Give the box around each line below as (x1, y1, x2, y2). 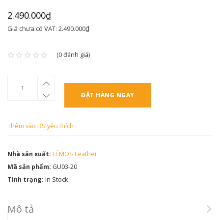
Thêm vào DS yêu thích (7, 122, 74, 131)
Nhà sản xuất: (7, 150, 51, 159)
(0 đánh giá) (56, 51, 90, 59)
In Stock (44, 175, 68, 184)
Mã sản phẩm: (7, 163, 51, 171)
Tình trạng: (7, 175, 44, 184)
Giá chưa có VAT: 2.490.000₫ (7, 24, 89, 33)
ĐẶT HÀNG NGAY (81, 91, 135, 100)
